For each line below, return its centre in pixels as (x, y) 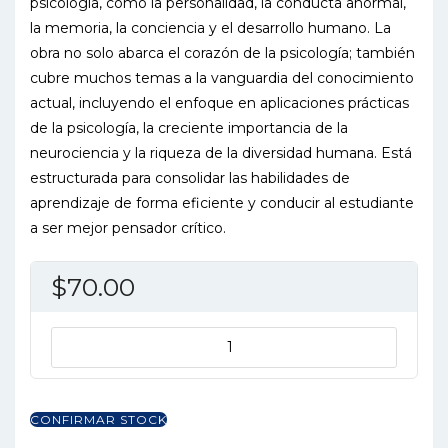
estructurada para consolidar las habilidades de (190, 177)
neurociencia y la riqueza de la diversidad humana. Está (221, 152)
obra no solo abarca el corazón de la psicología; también (222, 52)
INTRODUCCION (111, 337)
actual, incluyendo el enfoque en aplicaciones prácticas (219, 102)
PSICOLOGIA (98, 412)
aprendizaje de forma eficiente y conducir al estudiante (222, 202)
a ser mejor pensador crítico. (128, 227)
